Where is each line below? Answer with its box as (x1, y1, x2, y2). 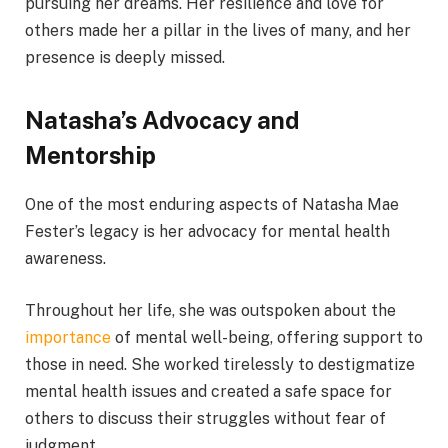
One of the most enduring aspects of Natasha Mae (25, 195, 399, 215)
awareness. (25, 249, 106, 269)
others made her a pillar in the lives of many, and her (25, 20, 411, 40)
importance (25, 327, 115, 347)
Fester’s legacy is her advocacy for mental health (25, 222, 390, 242)
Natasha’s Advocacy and (25, 106, 299, 135)
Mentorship (25, 141, 156, 170)
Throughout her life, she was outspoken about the (25, 300, 396, 320)
